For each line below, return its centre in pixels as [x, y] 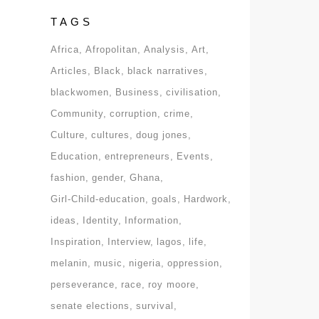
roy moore [172, 284]
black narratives [166, 71]
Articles [69, 71]
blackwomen [80, 92]
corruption [134, 114]
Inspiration [76, 242]
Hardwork [206, 199]
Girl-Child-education [98, 199]
